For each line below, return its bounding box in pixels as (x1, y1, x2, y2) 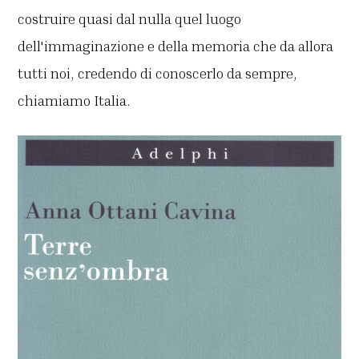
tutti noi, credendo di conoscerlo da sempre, (18, 64, 298, 83)
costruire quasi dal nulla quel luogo (18, 10, 242, 28)
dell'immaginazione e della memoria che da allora (18, 37, 334, 55)
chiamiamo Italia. (18, 91, 131, 110)
